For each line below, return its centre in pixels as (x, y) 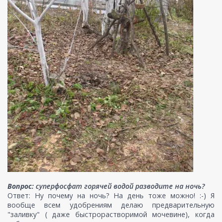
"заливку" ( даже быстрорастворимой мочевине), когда (111, 215)
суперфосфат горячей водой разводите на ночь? (119, 186)
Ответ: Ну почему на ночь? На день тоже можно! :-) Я (111, 196)
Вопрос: (21, 186)
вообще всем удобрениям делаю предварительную (111, 205)
